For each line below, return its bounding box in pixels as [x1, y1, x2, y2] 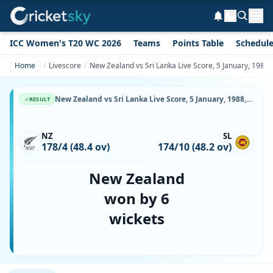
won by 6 [104, 188, 169, 208]
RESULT [29, 95, 51, 103]
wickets [108, 208, 165, 229]
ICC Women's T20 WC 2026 [10, 37, 121, 49]
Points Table [172, 37, 224, 49]
